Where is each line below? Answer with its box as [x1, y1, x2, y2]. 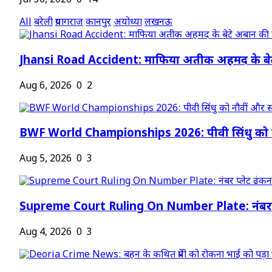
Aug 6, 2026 [19, 80, 72, 93]
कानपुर [86, 16, 111, 30]
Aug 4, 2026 [19, 226, 72, 239]
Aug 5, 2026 [19, 153, 72, 166]
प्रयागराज [55, 16, 83, 30]
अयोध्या [114, 16, 142, 30]
